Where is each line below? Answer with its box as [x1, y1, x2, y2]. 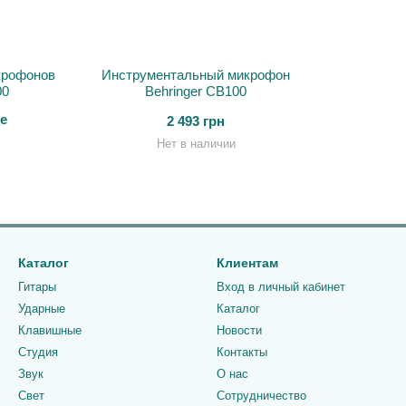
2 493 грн [167, 113, 225, 129]
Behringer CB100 [145, 83, 246, 99]
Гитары [18, 280, 56, 294]
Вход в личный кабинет [217, 280, 345, 294]
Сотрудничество [217, 389, 306, 402]
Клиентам [217, 256, 278, 270]
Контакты [217, 345, 267, 359]
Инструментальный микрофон [101, 67, 290, 82]
